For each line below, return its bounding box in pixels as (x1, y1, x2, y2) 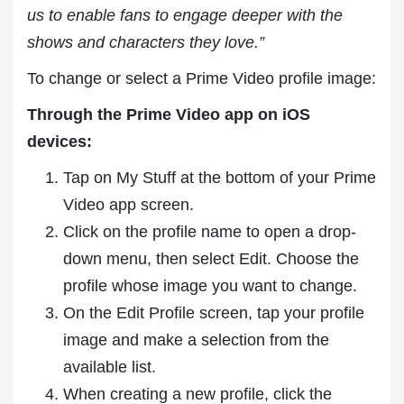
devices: (27, 133, 92, 151)
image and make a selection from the (63, 331, 329, 349)
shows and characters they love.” (27, 33, 264, 51)
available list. (63, 358, 156, 376)
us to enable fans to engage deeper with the (27, 6, 343, 24)
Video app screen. (63, 196, 194, 214)
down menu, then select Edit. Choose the (63, 250, 359, 268)
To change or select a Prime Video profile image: (27, 69, 376, 87)
